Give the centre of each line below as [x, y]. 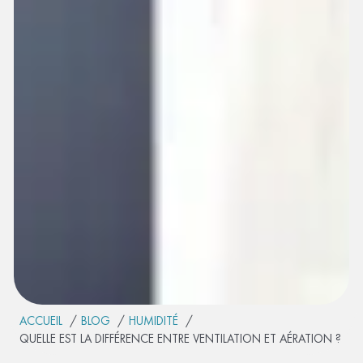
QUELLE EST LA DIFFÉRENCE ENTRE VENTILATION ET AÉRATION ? [180, 339]
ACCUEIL [41, 321]
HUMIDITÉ [154, 321]
